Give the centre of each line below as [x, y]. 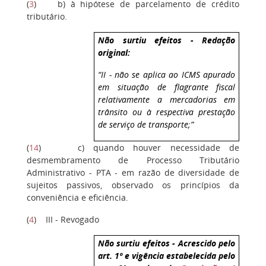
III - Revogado [72, 220]
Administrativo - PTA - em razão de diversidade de [133, 173]
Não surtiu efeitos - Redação [167, 40]
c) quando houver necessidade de [158, 148]
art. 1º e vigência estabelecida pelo [167, 256]
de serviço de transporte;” [146, 124]
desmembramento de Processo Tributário [133, 160]
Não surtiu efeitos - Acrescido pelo [167, 243]
